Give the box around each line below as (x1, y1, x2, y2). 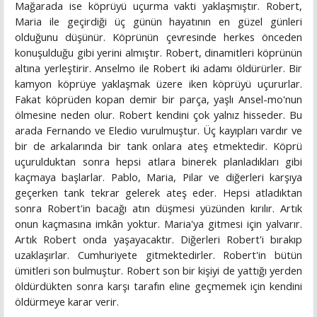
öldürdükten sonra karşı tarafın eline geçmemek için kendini (15, 279, 302, 294)
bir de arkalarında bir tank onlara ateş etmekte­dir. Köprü (15, 139, 302, 154)
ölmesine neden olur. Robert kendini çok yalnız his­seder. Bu (15, 108, 302, 122)
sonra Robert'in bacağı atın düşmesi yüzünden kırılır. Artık (15, 201, 302, 216)
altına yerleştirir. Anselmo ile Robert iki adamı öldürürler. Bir (15, 61, 302, 76)
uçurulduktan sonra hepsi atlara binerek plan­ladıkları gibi (15, 154, 302, 169)
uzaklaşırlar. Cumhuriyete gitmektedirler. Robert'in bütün (15, 248, 302, 263)
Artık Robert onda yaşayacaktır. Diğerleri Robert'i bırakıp (15, 232, 302, 247)
